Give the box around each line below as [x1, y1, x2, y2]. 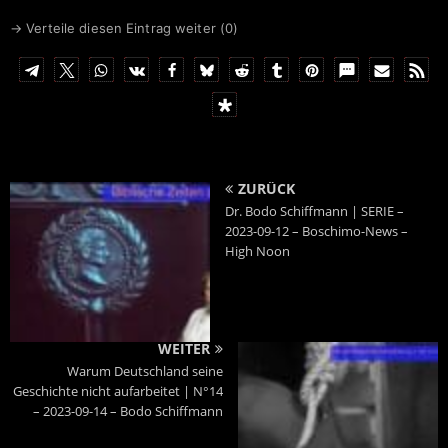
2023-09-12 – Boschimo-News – [225, 222, 408, 241]
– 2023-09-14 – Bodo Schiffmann [33, 402, 223, 421]
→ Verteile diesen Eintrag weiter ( [10, 20, 225, 37]
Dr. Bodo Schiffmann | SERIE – [225, 202, 404, 221]
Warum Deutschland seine [67, 362, 223, 381]
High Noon [225, 242, 290, 261]
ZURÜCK [238, 179, 295, 199]
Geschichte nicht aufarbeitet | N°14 [13, 382, 223, 401]
